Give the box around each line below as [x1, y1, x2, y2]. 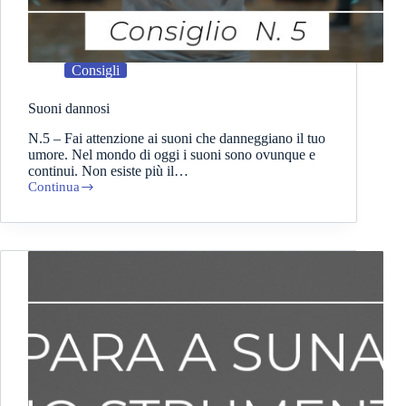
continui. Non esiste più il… [28, 163, 188, 179]
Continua [28, 179, 80, 195]
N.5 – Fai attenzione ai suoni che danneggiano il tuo [28, 130, 325, 147]
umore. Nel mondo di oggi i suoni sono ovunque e [28, 147, 315, 163]
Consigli [72, 63, 120, 79]
